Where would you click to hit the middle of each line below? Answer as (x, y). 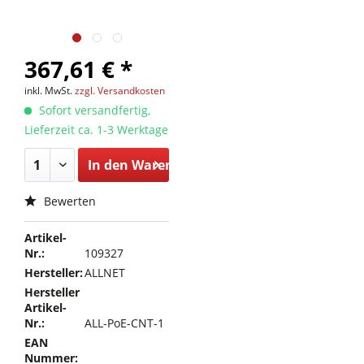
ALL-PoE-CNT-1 (125, 323)
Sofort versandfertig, (93, 110)
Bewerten (68, 201)
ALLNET (105, 273)
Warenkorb (167, 165)
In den (108, 165)
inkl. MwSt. (50, 91)
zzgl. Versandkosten (120, 91)
